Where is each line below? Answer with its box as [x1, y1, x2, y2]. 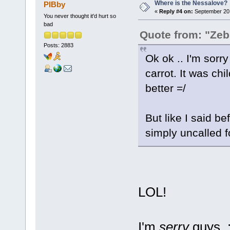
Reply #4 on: [159, 8, 193, 15]
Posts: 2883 [43, 42, 73, 48]
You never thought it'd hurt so [43, 13, 116, 20]
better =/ [145, 82, 186, 94]
